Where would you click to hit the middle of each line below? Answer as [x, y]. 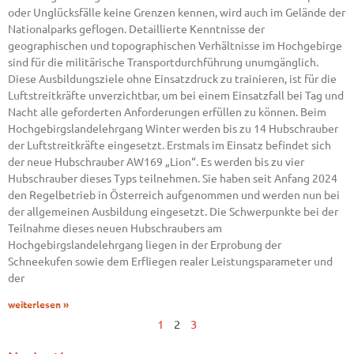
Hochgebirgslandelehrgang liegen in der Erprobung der [145, 245]
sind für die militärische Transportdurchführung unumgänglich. [163, 62]
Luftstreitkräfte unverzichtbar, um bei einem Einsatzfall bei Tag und [176, 95]
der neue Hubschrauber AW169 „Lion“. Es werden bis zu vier [156, 162]
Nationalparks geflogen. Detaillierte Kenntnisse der [136, 29]
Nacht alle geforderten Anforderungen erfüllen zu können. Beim [167, 112]
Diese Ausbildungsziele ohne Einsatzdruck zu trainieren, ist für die [172, 79]
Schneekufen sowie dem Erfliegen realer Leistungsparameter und [170, 261]
